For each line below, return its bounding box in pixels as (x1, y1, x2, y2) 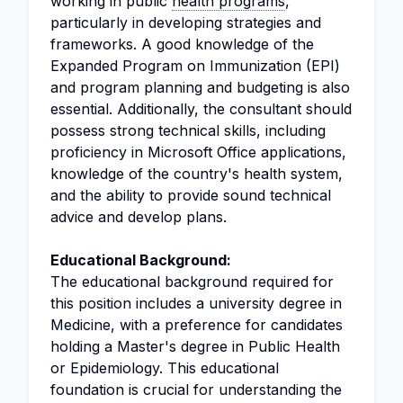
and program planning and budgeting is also (50, 78, 350, 96)
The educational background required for (50, 273, 334, 291)
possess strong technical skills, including (50, 121, 326, 139)
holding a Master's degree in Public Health (50, 337, 340, 355)
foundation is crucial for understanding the (50, 381, 342, 399)
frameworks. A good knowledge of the (50, 35, 314, 53)
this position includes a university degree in (50, 294, 342, 312)
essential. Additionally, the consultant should (50, 100, 352, 118)
